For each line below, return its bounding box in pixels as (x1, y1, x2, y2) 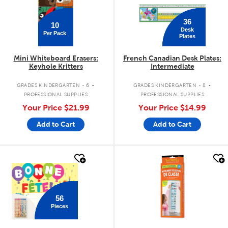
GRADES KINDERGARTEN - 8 (133, 82, 206, 88)
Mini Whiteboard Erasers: (13, 54, 98, 63)
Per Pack (43, 30, 67, 36)
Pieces (50, 203, 68, 209)
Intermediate (150, 62, 194, 71)
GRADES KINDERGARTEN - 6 (16, 82, 90, 88)
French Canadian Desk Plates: (123, 54, 221, 63)
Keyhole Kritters (28, 62, 83, 71)
